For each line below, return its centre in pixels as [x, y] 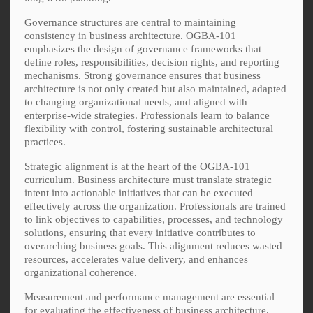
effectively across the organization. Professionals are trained [155, 206]
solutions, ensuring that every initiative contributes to [140, 232]
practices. [45, 141]
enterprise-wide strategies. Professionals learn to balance [147, 115]
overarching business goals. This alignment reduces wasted [153, 246]
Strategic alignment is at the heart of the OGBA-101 [137, 166]
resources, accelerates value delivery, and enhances [136, 259]
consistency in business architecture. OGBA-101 [130, 35]
